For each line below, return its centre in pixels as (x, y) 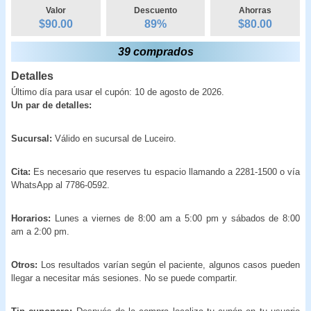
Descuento (155, 10)
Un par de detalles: (51, 105)
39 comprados (155, 51)
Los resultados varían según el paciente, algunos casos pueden (169, 264)
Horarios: (31, 218)
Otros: (24, 264)
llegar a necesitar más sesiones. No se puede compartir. (124, 278)
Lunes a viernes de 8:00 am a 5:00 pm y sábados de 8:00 (175, 218)
